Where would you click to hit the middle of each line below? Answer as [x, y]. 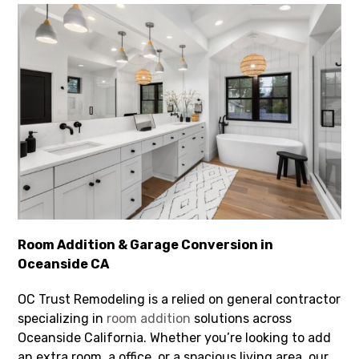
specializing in [63, 318]
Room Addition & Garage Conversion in [146, 244]
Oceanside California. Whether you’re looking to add [175, 337]
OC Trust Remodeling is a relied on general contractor [179, 299]
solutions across [242, 318]
